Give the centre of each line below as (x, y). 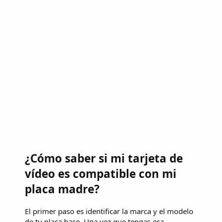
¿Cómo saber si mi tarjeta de (104, 158)
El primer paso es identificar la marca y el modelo (109, 211)
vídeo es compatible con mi (101, 173)
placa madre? (62, 189)
